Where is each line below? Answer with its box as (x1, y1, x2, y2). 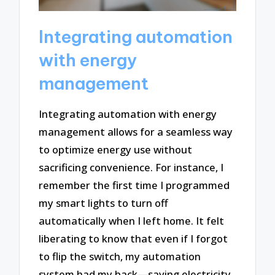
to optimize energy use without (39, 142, 193, 157)
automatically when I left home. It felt (39, 213, 225, 228)
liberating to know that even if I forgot (39, 231, 228, 246)
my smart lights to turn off (39, 195, 169, 210)
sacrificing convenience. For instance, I (39, 160, 224, 174)
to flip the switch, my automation (39, 249, 201, 263)
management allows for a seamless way (39, 124, 233, 139)
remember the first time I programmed (39, 177, 230, 192)
